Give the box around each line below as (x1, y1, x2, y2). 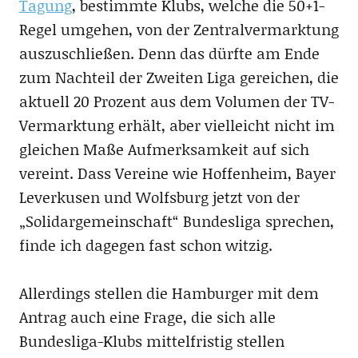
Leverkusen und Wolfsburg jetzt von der (18, 186, 300, 209)
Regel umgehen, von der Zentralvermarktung (18, 18, 339, 41)
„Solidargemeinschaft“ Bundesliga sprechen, (18, 210, 334, 233)
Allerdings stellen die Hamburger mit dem (18, 282, 319, 304)
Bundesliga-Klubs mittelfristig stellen (18, 330, 284, 352)
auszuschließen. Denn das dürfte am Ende (18, 42, 320, 65)
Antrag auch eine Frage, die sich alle (18, 306, 276, 328)
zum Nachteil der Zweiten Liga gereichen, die (18, 66, 339, 89)
